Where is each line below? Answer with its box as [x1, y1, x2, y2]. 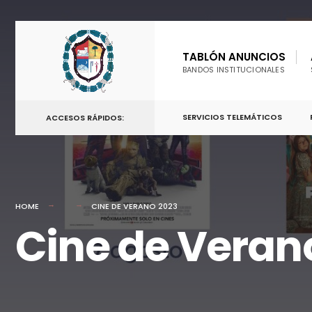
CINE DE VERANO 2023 [91, 201, 178, 212]
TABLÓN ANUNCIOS [182, 49, 286, 64]
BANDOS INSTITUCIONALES [182, 64, 285, 75]
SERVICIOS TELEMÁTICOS [182, 111, 282, 123]
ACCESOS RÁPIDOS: [46, 112, 124, 123]
